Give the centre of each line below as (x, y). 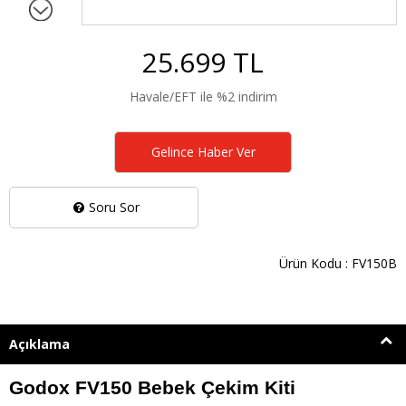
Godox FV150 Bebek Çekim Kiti (152, 387)
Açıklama (39, 343)
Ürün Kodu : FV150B (338, 263)
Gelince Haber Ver (203, 151)
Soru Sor (114, 207)
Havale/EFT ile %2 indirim (203, 96)
